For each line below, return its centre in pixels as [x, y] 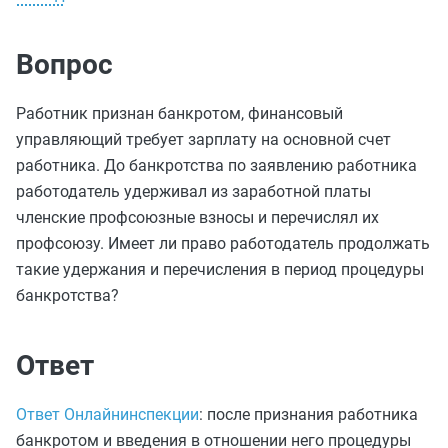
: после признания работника [308, 414]
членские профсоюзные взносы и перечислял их [197, 217]
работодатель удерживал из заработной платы [193, 191]
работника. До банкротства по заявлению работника [216, 165]
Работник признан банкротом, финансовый [179, 113]
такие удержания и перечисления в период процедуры [220, 269]
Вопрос [64, 64]
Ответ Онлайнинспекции [107, 414]
